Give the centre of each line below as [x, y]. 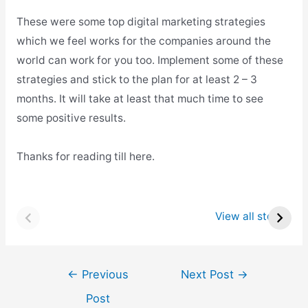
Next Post [209, 275]
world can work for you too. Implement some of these [150, 60]
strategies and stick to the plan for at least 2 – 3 [136, 79]
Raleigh [52, 214]
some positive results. [71, 118]
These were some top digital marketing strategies [141, 21]
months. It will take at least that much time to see [140, 98]
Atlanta [189, 214]
